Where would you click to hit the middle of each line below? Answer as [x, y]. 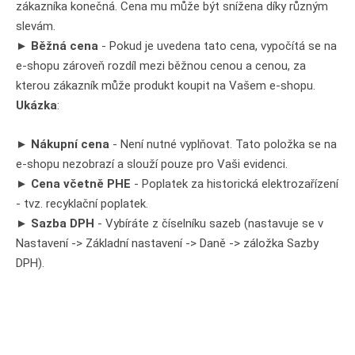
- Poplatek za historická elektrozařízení [235, 184]
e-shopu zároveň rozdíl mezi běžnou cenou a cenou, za [161, 66]
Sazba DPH [64, 223]
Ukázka [36, 105]
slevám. [36, 26]
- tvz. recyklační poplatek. [82, 204]
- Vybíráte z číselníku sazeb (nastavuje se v [210, 223]
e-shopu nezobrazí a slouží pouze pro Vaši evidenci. [152, 164]
